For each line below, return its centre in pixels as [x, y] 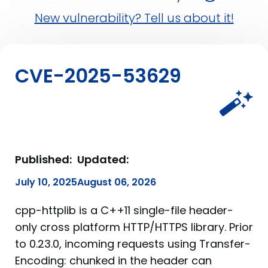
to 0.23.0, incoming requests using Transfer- [133, 244]
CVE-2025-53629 [98, 76]
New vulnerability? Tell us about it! [134, 18]
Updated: [103, 159]
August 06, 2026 [117, 182]
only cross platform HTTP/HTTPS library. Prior [134, 227]
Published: [43, 159]
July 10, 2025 [46, 182]
